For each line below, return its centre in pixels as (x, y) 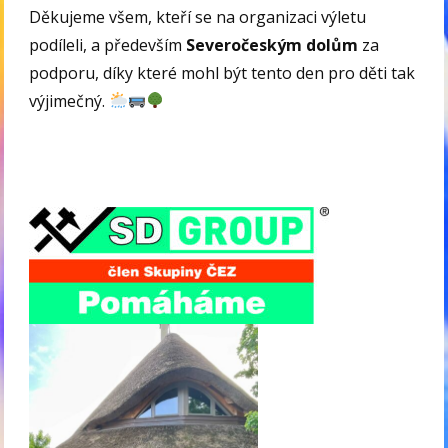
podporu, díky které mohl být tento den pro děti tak (222, 72)
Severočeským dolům (272, 44)
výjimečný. (69, 100)
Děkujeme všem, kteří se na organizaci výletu (198, 16)
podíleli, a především (108, 44)
